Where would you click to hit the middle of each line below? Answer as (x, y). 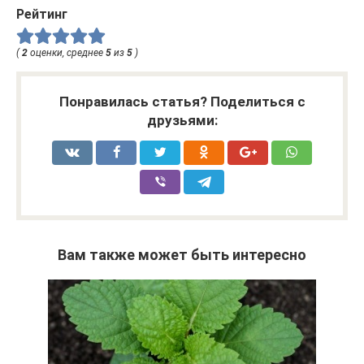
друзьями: (182, 121)
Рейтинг (42, 15)
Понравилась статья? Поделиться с (182, 102)
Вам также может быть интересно (182, 255)
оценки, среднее (67, 53)
